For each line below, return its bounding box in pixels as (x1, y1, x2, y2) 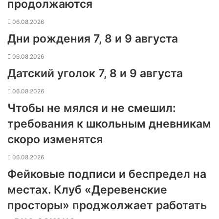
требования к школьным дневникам (7, 117, 211, 131)
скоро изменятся (7, 132, 103, 146)
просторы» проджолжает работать (7, 198, 207, 212)
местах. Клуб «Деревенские (7, 183, 167, 197)
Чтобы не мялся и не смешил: (7, 101, 176, 115)
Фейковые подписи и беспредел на (7, 167, 206, 181)
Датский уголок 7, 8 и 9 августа (7, 66, 183, 80)
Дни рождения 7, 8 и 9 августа (7, 32, 178, 45)
